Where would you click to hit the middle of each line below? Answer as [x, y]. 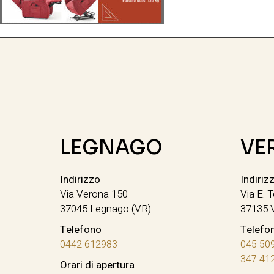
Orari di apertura [98, 265]
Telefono [81, 229]
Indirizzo [80, 179]
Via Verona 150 [94, 194]
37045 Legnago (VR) [106, 209]
